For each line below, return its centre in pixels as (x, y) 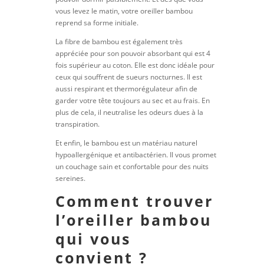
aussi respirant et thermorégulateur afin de (127, 89)
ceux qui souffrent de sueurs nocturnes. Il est (129, 77)
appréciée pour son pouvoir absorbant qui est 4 (133, 53)
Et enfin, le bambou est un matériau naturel (127, 143)
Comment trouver (135, 201)
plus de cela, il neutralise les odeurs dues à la (130, 112)
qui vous (93, 239)
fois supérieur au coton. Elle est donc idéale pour (135, 65)
